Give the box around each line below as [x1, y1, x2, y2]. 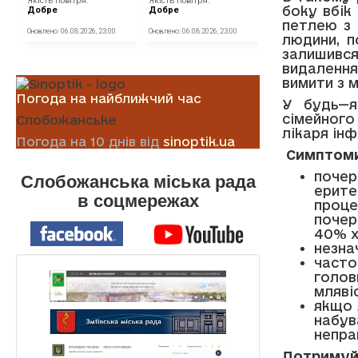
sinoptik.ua [163, 133, 235, 149]
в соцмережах [77, 190, 199, 211]
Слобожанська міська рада [20, 171, 256, 192]
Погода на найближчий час [16, 90, 201, 105]
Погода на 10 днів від [16, 133, 163, 149]
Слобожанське [16, 112, 117, 127]
